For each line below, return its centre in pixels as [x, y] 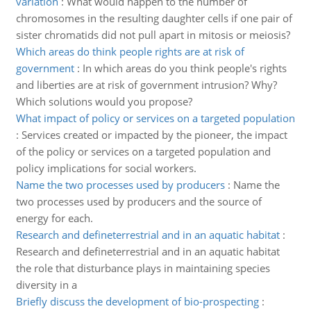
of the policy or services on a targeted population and [143, 151]
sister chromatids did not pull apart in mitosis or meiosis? [153, 35]
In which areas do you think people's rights [184, 68]
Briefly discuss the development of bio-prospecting [137, 301]
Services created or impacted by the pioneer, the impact [154, 135]
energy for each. [54, 218]
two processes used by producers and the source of [138, 201]
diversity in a [46, 285]
